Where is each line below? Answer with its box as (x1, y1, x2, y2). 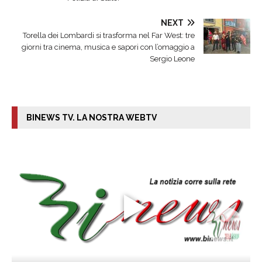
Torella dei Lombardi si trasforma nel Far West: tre (23, 31, 195, 40)
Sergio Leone (150, 54, 195, 64)
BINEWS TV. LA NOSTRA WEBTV (26, 113, 157, 123)
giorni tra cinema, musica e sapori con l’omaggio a (22, 43, 195, 52)
